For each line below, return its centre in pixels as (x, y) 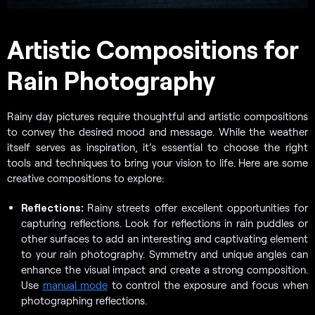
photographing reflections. (84, 301)
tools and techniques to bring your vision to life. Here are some (157, 163)
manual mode (75, 285)
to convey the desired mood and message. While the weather (157, 132)
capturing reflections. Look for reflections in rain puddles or (165, 223)
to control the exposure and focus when (208, 285)
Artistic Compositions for (153, 49)
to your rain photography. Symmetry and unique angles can (165, 254)
